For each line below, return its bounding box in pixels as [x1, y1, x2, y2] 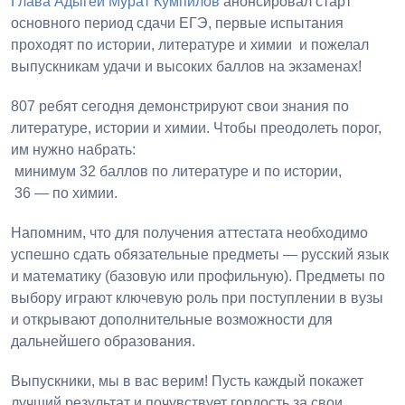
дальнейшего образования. [11, 334, 195, 350]
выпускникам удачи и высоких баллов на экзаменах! [11, 59, 362, 75]
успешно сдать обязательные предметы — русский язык [11, 247, 389, 263]
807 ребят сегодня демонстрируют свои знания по [11, 99, 349, 115]
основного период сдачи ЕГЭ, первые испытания [11, 15, 344, 32]
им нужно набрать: [11, 142, 136, 158]
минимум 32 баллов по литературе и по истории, [11, 164, 342, 180]
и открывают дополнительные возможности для [11, 312, 333, 328]
